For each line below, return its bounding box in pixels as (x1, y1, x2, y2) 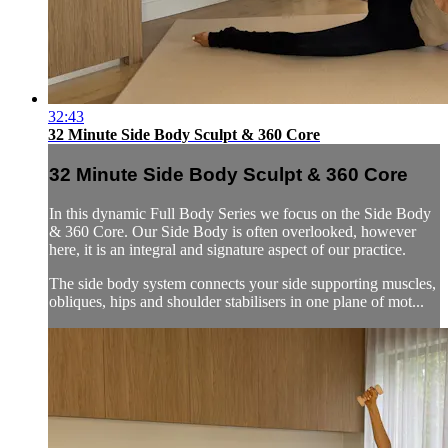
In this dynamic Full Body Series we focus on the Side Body (49, 204, 431, 222)
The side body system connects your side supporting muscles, (49, 274, 436, 292)
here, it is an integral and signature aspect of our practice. (49, 240, 406, 258)
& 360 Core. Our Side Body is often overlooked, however (49, 222, 416, 240)
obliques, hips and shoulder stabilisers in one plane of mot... (49, 292, 424, 310)
